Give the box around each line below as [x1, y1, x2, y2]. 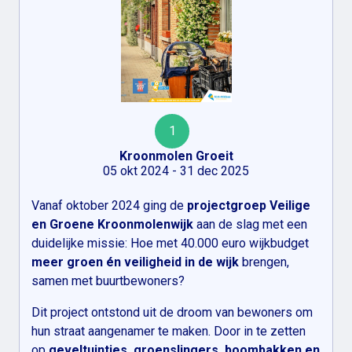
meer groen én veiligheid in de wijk [31, 254, 239, 269]
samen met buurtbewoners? [31, 273, 185, 288]
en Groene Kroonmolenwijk [31, 216, 193, 232]
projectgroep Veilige [187, 197, 310, 213]
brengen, [239, 254, 289, 269]
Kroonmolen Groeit [119, 148, 233, 163]
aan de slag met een [193, 216, 307, 232]
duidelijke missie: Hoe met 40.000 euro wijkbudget [31, 235, 309, 251]
